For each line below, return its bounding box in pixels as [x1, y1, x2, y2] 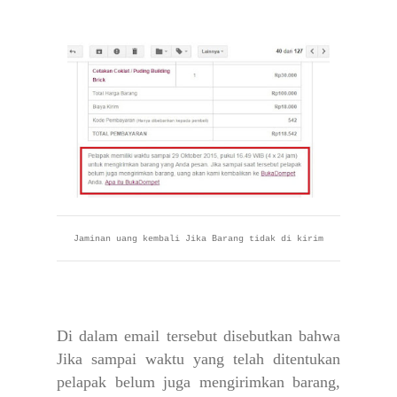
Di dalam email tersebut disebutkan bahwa [57, 327, 340, 346]
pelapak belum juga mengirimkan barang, [57, 373, 340, 392]
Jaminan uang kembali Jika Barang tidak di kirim [74, 234, 323, 245]
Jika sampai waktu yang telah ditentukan [57, 350, 340, 369]
